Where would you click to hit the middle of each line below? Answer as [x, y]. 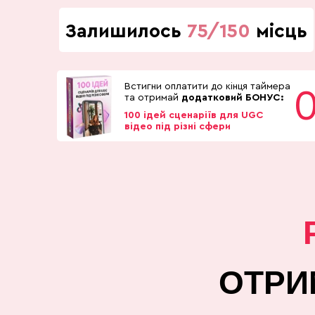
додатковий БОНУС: [233, 98]
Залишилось [126, 31]
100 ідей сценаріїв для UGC [194, 115]
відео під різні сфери [178, 127]
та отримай [153, 98]
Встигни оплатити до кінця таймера [207, 86]
